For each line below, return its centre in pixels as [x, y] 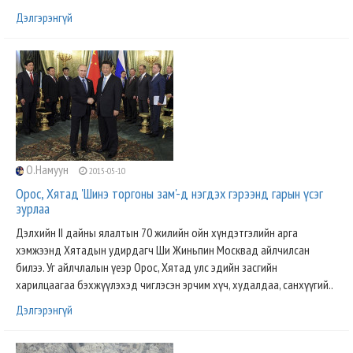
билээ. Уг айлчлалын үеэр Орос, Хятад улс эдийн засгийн [147, 267]
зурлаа [33, 208]
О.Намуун [47, 169]
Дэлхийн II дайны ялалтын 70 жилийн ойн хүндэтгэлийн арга [157, 232]
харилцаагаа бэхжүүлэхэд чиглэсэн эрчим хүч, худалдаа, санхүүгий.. [175, 284]
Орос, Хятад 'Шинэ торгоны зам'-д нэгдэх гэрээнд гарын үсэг [169, 193]
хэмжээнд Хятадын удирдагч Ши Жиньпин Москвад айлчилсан [163, 250]
